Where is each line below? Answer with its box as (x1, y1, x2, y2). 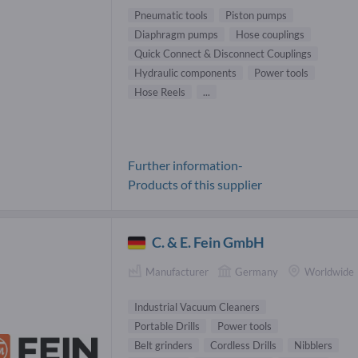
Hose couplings (236, 28, 304, 42)
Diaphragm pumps (134, 28, 218, 42)
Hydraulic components (134, 66, 237, 80)
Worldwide (304, 265, 354, 279)
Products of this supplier (128, 177, 262, 193)
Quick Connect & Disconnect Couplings (134, 47, 312, 61)
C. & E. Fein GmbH (152, 233, 265, 252)
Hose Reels (134, 86, 185, 99)
